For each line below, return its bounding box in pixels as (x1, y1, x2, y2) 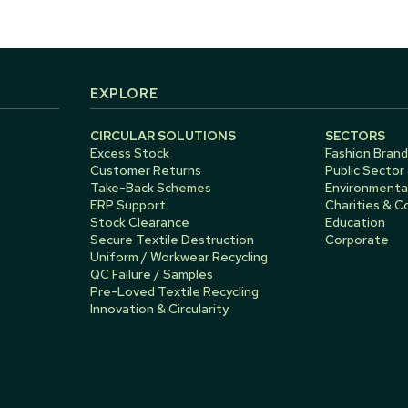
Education (325, 213, 386, 230)
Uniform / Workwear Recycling (90, 248, 269, 265)
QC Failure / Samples (90, 265, 214, 282)
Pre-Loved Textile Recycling (90, 282, 260, 300)
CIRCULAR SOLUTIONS (90, 127, 237, 144)
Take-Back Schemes (90, 178, 212, 196)
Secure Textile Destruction (90, 230, 255, 248)
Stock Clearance (90, 213, 190, 230)
